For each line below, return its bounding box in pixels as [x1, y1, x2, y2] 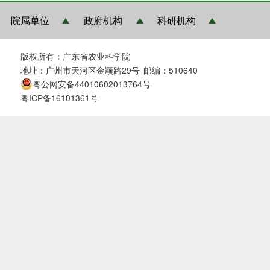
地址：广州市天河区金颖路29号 [20, 64, 140, 77]
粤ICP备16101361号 [20, 92, 99, 104]
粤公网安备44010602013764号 [33, 78, 151, 90]
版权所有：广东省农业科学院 [20, 50, 131, 63]
